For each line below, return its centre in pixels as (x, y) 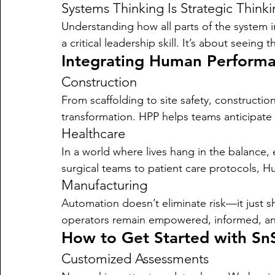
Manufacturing (104, 185)
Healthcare (93, 134)
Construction (99, 82)
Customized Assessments (135, 259)
